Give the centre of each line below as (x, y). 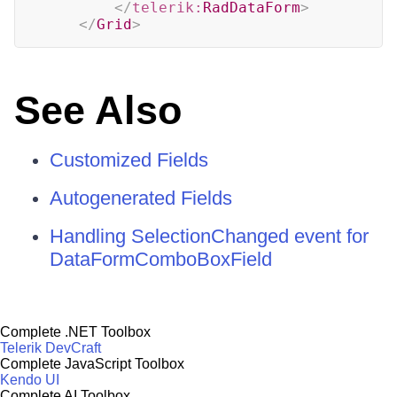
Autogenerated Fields (141, 198)
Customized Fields (129, 160)
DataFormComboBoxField (161, 259)
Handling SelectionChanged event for (209, 236)
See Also (98, 110)
